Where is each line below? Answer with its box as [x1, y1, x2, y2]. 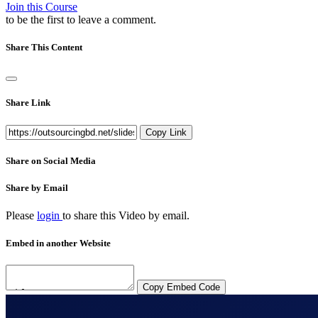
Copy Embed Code [143, 282, 220, 293]
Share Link [6, 97, 50, 109]
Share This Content [6, 42, 82, 53]
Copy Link [146, 126, 187, 138]
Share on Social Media [6, 155, 96, 166]
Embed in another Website [6, 238, 111, 249]
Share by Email [6, 182, 68, 193]
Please [6, 209, 37, 222]
